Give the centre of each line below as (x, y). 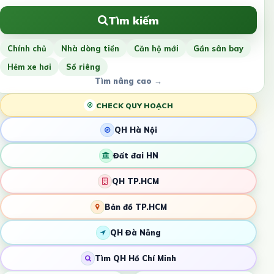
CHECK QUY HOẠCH (135, 105)
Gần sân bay (218, 49)
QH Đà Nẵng (135, 233)
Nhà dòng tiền (90, 49)
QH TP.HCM (135, 181)
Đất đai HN (135, 156)
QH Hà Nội (135, 130)
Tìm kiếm (134, 20)
